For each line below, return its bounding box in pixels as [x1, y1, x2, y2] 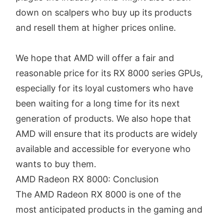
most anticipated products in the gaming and [16, 204, 202, 215]
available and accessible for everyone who [16, 144, 191, 154]
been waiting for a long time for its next [16, 98, 180, 109]
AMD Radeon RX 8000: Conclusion [16, 174, 159, 185]
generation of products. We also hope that [16, 113, 191, 124]
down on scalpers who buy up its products [16, 7, 192, 18]
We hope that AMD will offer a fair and [16, 53, 174, 64]
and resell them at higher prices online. [16, 22, 176, 33]
